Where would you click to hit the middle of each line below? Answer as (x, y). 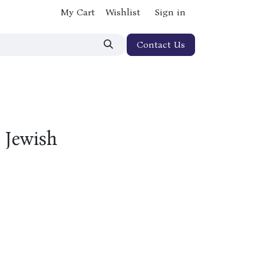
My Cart (78, 12)
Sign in (170, 12)
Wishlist (123, 12)
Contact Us (161, 44)
